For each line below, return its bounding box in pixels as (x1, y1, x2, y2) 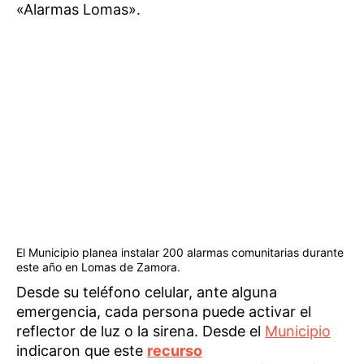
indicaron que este (16, 341, 147, 359)
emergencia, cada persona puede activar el (16, 302, 311, 320)
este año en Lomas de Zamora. (16, 259, 180, 274)
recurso (147, 341, 202, 359)
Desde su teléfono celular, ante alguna (16, 283, 277, 301)
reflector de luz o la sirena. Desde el (16, 322, 265, 340)
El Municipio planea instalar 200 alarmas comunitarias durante (16, 245, 344, 259)
